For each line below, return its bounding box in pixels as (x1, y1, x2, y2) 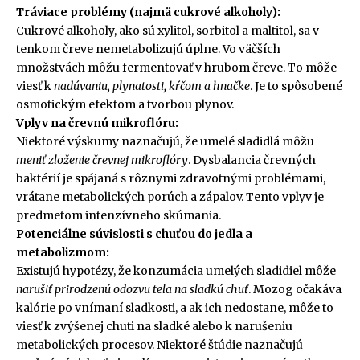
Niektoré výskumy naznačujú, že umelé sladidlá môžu (16, 134, 314, 149)
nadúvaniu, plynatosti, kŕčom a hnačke (54, 79, 250, 94)
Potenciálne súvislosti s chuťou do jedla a (16, 227, 252, 242)
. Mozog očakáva (248, 282, 342, 297)
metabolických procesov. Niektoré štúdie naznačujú (16, 337, 303, 353)
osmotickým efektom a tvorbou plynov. (16, 97, 234, 112)
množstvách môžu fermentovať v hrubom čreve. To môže (16, 60, 337, 76)
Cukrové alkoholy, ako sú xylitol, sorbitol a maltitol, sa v (16, 23, 319, 39)
